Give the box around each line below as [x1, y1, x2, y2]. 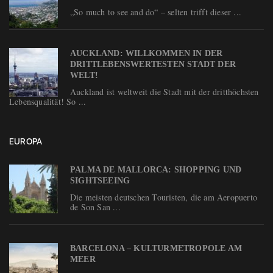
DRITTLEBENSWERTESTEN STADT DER [70, 59, 236, 69]
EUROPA [9, 136, 43, 146]
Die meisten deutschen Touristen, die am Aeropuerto [70, 191, 258, 203]
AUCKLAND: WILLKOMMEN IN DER [70, 48, 223, 58]
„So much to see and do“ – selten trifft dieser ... [70, 5, 241, 18]
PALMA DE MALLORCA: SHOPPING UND [70, 165, 242, 174]
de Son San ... [70, 200, 121, 213]
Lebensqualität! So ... [9, 95, 87, 107]
